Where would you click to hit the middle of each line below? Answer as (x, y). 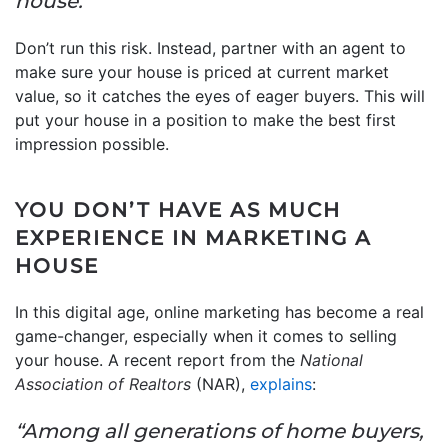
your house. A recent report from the (157, 359)
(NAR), (220, 383)
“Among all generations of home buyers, (219, 430)
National (331, 359)
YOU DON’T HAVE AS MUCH (178, 209)
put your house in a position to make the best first (205, 119)
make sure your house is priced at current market (202, 71)
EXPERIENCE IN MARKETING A (193, 237)
